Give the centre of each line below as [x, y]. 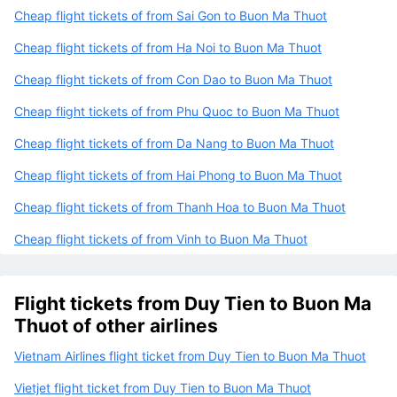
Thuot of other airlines [116, 325]
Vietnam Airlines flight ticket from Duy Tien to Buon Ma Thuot [190, 355]
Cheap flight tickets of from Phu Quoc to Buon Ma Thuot [177, 111]
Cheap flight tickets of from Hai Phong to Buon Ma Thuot [178, 175]
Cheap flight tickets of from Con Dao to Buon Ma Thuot [173, 79]
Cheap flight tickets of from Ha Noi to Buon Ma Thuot [168, 47]
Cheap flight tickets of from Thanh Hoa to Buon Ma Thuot [180, 206]
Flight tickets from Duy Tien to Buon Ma [193, 303]
